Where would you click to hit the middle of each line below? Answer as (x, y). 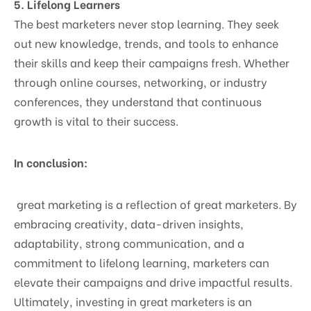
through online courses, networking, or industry (141, 81)
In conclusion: (51, 162)
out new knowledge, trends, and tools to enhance (146, 42)
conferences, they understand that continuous (138, 101)
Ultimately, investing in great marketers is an (133, 301)
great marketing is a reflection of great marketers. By (155, 203)
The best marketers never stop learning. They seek (146, 23)
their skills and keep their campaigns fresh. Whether (152, 62)
